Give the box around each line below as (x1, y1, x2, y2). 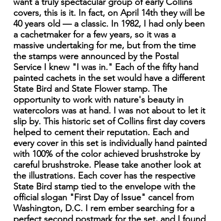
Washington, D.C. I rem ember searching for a (13, 203, 194, 214)
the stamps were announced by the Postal (13, 51, 179, 62)
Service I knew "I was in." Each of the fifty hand (13, 62, 198, 73)
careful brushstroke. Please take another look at (13, 159, 201, 171)
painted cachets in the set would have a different (13, 73, 205, 84)
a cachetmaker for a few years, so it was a (13, 29, 176, 40)
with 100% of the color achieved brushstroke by (13, 148, 200, 160)
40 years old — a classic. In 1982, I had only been (13, 18, 205, 30)
